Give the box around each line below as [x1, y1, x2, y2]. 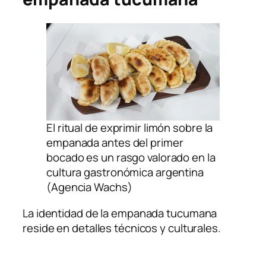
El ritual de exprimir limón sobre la [46, 120, 213, 136]
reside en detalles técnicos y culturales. [23, 220, 221, 236]
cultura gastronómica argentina [46, 164, 204, 180]
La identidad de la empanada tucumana [23, 205, 217, 221]
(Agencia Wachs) [46, 179, 132, 195]
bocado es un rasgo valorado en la [46, 150, 216, 166]
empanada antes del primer [46, 135, 183, 151]
